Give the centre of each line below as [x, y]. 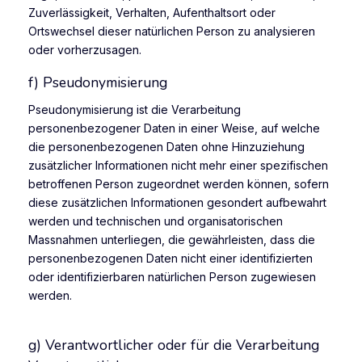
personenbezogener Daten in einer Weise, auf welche [174, 128]
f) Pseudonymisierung [98, 83]
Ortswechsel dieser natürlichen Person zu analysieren [172, 32]
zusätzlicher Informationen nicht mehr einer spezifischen [178, 166]
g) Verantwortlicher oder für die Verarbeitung [174, 345]
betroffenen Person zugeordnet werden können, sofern [179, 184]
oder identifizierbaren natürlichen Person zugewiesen [172, 277]
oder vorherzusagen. [85, 50]
